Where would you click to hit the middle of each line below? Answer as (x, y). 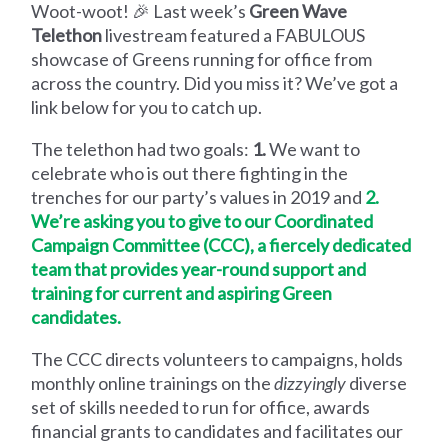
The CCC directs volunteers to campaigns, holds (217, 358)
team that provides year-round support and (199, 268)
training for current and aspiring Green (182, 292)
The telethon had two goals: (142, 148)
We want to (313, 148)
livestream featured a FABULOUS (234, 34)
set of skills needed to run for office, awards (201, 406)
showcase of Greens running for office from (202, 58)
